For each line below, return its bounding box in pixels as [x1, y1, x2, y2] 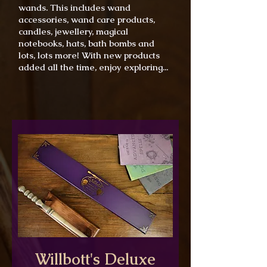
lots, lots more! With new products [18, 49, 160, 61]
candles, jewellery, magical [18, 26, 128, 38]
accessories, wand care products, [18, 14, 155, 26]
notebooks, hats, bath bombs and [18, 38, 154, 49]
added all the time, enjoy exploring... [18, 61, 168, 73]
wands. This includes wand [18, 2, 131, 14]
